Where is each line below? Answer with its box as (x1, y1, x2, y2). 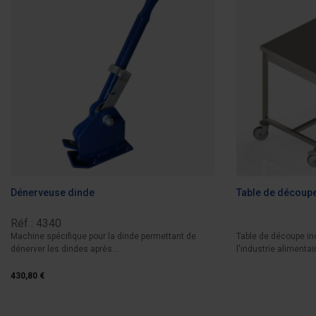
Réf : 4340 (11, 217, 61, 231)
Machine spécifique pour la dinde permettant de (11, 231, 196, 242)
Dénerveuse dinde (11, 186, 95, 198)
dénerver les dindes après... (11, 244, 119, 255)
